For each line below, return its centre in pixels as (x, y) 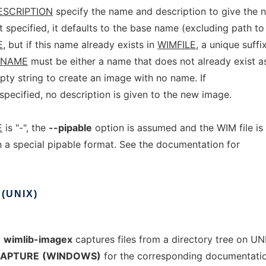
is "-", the (26, 128)
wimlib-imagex (38, 239)
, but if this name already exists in (80, 45)
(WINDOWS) (72, 256)
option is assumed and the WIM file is (178, 128)
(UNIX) (20, 194)
